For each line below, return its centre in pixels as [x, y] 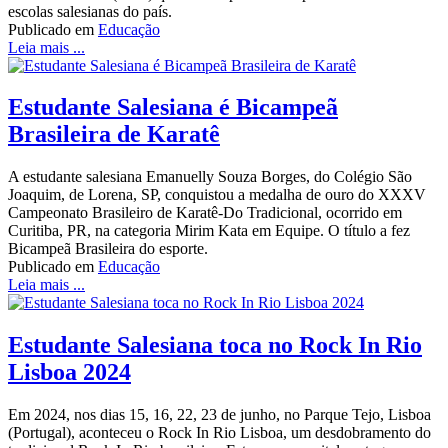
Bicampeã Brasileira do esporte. [108, 249]
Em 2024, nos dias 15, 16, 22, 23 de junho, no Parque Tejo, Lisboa [219, 415]
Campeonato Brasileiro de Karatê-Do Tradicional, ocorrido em [205, 213]
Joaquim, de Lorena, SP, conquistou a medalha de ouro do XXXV [217, 195]
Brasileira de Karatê [114, 134]
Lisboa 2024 [69, 372]
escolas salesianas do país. [90, 11]
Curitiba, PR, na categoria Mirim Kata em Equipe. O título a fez [209, 231]
